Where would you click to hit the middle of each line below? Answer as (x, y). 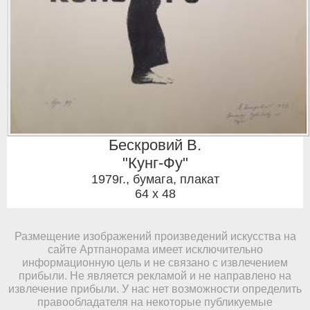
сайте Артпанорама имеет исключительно (155, 249)
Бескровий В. (155, 145)
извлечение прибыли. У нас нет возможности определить (155, 289)
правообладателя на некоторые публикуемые (155, 302)
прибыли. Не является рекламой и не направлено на (155, 276)
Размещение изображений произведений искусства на (155, 236)
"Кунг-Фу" (155, 163)
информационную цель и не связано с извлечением (155, 263)
